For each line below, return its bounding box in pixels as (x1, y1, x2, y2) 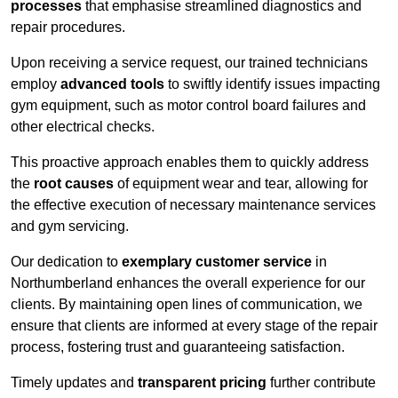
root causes (34, 176, 114, 192)
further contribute (267, 375, 376, 391)
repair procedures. (11, 20, 125, 36)
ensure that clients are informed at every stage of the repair (11, 318, 378, 334)
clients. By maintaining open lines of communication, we (11, 297, 362, 313)
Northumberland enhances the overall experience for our (11, 275, 365, 291)
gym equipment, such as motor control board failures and (11, 98, 366, 114)
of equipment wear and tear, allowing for (114, 176, 368, 192)
